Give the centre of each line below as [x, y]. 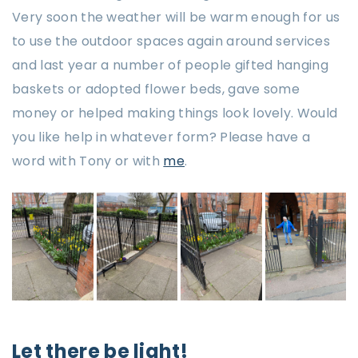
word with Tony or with [88, 161]
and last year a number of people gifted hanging [171, 65]
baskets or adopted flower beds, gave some [156, 89]
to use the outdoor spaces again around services [171, 41]
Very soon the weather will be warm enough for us [176, 17]
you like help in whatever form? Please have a [161, 137]
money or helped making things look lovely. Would [175, 113]
